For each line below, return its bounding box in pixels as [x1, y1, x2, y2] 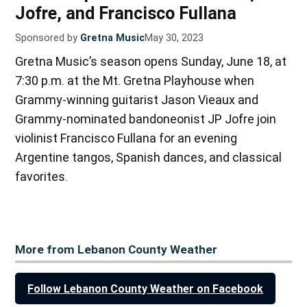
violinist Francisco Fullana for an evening [15, 131, 238, 146]
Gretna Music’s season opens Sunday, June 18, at [15, 54, 287, 69]
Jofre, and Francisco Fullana [15, 3, 237, 24]
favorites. [15, 169, 69, 184]
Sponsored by [15, 32, 78, 45]
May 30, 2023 [145, 32, 204, 45]
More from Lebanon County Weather [15, 243, 218, 257]
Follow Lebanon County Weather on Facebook [27, 282, 264, 295]
